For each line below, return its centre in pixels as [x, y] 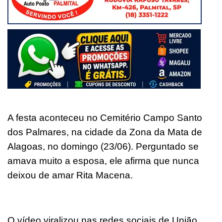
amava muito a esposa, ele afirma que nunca [103, 161]
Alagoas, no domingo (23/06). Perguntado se [103, 146]
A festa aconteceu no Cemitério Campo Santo [105, 117]
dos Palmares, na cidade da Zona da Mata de [105, 132]
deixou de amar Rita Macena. [70, 175]
